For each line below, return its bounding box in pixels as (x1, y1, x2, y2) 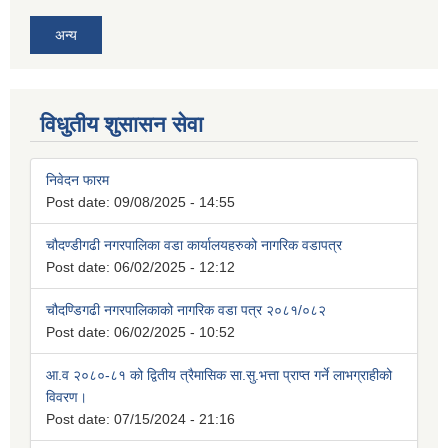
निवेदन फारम (46, 171, 109, 188)
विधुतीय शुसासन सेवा (40, 111, 203, 137)
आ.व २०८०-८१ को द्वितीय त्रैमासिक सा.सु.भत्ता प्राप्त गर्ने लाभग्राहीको (46, 366, 392, 383)
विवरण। (46, 388, 87, 405)
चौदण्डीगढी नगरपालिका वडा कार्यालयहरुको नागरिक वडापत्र (46, 236, 342, 253)
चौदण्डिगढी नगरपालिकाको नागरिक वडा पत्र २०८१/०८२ (46, 301, 326, 318)
